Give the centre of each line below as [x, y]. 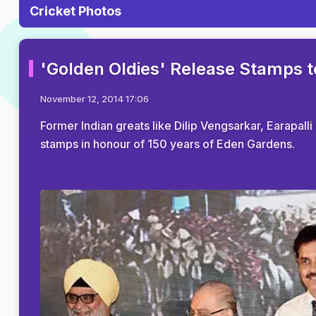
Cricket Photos [75, 11]
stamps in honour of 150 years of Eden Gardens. [168, 144]
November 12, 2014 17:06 [95, 99]
